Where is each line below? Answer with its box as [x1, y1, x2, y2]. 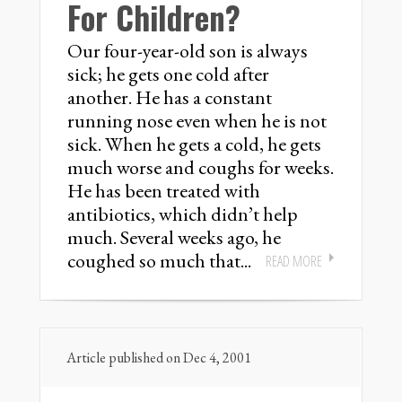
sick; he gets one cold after [67, 61, 269, 87]
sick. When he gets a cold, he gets [67, 131, 321, 157]
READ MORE [266, 251, 322, 271]
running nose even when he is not [67, 108, 327, 134]
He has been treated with [67, 178, 260, 204]
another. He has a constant [67, 84, 272, 110]
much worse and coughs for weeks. [67, 154, 334, 180]
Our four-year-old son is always [67, 38, 308, 64]
